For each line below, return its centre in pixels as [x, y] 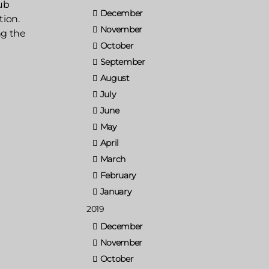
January [116, 191]
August [115, 78]
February [118, 175]
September [122, 62]
